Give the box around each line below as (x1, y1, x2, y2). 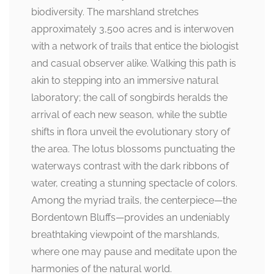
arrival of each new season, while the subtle (31, 109, 227, 120)
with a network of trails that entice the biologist (31, 40, 239, 52)
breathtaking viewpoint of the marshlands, (31, 229, 220, 240)
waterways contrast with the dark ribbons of (31, 160, 229, 172)
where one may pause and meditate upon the (31, 246, 237, 257)
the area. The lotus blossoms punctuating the (31, 143, 235, 155)
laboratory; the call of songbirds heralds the (31, 92, 228, 103)
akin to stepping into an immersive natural (31, 75, 218, 86)
